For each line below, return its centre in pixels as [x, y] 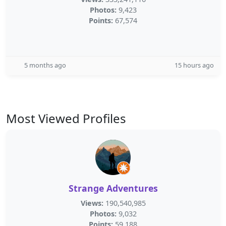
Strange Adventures [113, 188]
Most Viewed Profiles [66, 118]
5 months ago [45, 65]
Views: [92, 203]
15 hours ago [194, 65]
